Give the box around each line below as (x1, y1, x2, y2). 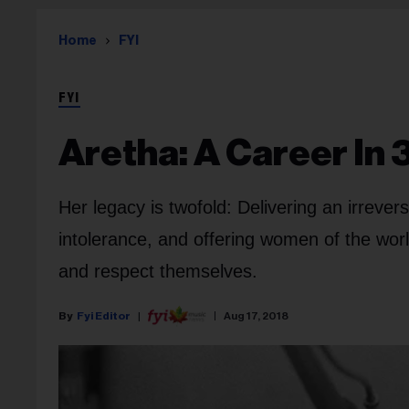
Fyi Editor (77, 309, 131, 321)
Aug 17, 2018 (224, 309, 288, 321)
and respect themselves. (58, 261, 257, 281)
